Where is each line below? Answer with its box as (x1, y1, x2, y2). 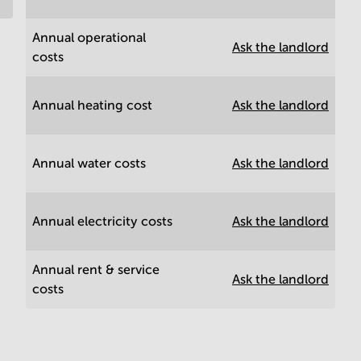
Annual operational (32, 31, 146, 44)
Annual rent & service (32, 263, 160, 276)
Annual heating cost (32, 98, 152, 112)
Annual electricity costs (32, 214, 172, 228)
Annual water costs (32, 156, 146, 170)
